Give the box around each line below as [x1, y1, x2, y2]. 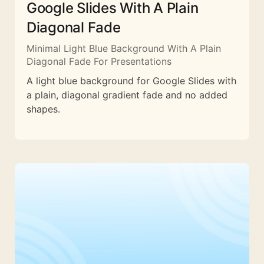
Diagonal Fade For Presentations [27, 55, 171, 67]
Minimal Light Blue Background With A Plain [27, 42, 221, 54]
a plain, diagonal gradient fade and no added [27, 88, 227, 101]
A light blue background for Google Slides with [27, 74, 236, 87]
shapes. [27, 103, 60, 115]
